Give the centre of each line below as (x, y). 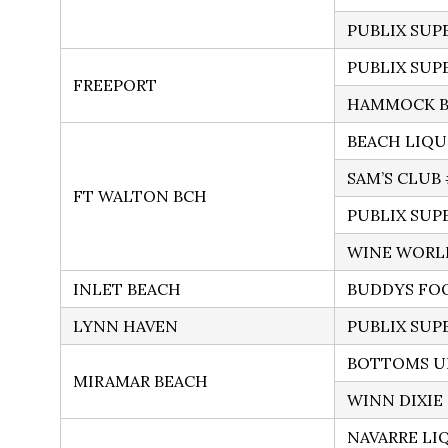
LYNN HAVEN (125, 326)
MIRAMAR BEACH (140, 381)
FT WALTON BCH (140, 196)
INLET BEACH (127, 289)
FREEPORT (115, 85)
